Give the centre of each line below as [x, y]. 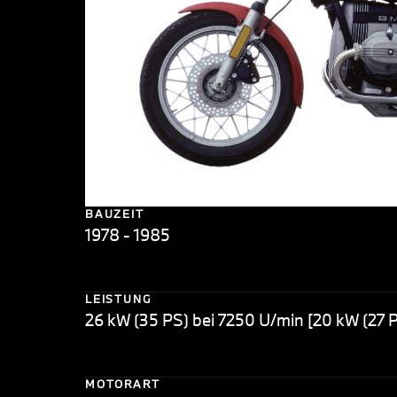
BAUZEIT [115, 214]
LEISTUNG [119, 299]
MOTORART [123, 384]
